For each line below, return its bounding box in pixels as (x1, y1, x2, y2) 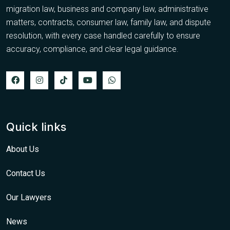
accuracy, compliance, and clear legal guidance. (6, 44, 179, 54)
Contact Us (6, 168, 45, 178)
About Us (6, 144, 39, 154)
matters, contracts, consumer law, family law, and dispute (6, 17, 211, 27)
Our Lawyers (6, 192, 51, 202)
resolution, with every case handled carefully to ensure (6, 30, 200, 41)
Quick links (6, 120, 66, 133)
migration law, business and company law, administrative (6, 4, 208, 14)
